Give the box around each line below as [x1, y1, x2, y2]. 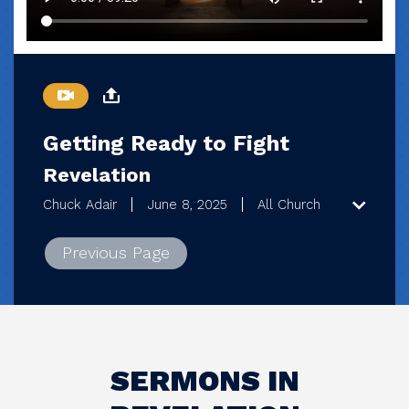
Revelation [43, 163, 151, 187]
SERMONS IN [110, 363, 299, 399]
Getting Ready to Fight [43, 131, 289, 157]
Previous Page [62, 243, 171, 263]
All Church [257, 196, 320, 214]
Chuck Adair [43, 196, 117, 214]
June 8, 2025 [147, 196, 227, 214]
